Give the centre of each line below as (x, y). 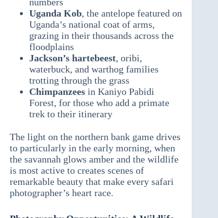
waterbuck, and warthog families (94, 69)
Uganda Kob (55, 13)
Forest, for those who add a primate (99, 103)
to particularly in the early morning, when (92, 148)
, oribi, (129, 58)
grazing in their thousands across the (101, 36)
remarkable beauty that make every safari (92, 182)
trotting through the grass (79, 81)
